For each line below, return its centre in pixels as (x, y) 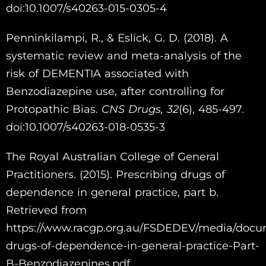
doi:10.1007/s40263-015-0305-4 (86, 8)
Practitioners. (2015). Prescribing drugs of (115, 174)
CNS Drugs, (132, 109)
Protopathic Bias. (54, 109)
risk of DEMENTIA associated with (97, 73)
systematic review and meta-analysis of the (124, 56)
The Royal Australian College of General (113, 156)
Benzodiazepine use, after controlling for (115, 91)
